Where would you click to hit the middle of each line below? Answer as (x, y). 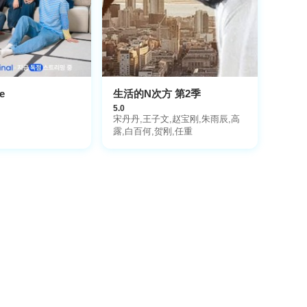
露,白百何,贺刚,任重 (152, 131)
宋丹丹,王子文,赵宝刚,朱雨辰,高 (176, 119)
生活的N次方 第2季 (157, 93)
